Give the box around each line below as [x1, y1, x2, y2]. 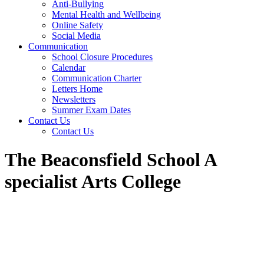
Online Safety [52, 20, 103, 30]
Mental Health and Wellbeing [52, 9, 161, 19]
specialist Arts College [5, 171, 181, 193]
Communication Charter [52, 73, 141, 83]
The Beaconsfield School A [5, 149, 216, 171]
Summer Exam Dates [52, 105, 131, 115]
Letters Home [52, 84, 103, 94]
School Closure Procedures [52, 52, 153, 62]
